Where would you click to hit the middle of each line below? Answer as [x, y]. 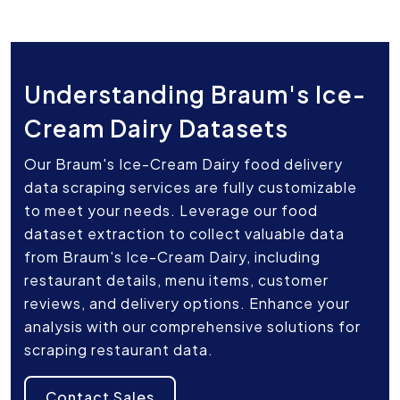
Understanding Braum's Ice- [195, 95]
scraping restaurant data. [119, 350]
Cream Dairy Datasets [156, 129]
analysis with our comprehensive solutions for [192, 327]
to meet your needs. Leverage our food [171, 211]
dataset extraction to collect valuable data [184, 234]
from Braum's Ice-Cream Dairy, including [172, 257]
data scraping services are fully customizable [191, 187]
